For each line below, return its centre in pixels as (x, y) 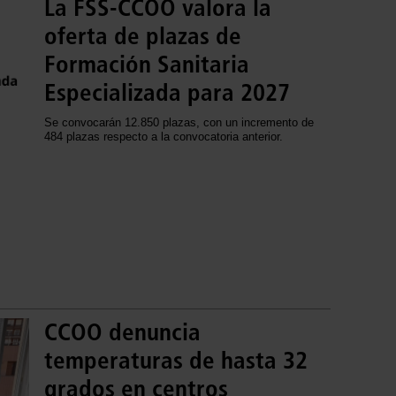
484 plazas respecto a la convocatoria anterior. (164, 136)
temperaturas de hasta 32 (176, 361)
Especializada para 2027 (167, 92)
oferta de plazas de (143, 36)
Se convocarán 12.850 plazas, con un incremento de (179, 122)
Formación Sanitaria (147, 64)
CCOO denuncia (122, 333)
